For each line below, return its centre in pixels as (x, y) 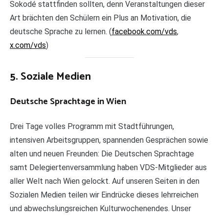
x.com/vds (28, 45)
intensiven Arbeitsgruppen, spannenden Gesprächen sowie (109, 140)
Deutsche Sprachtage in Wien (68, 102)
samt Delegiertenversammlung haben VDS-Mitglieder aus (108, 168)
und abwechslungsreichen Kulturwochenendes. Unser (100, 209)
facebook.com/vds (144, 32)
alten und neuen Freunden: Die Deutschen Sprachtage (102, 154)
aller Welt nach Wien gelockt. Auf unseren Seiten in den (105, 181)
